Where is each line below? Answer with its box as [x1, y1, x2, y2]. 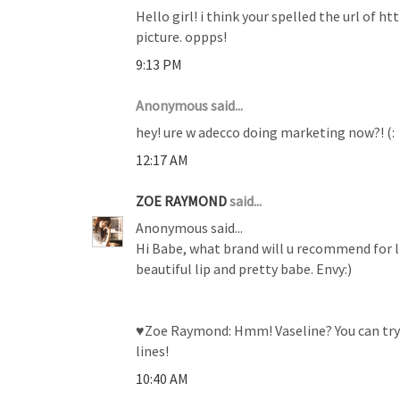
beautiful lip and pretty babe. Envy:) [136, 259, 352, 278]
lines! [136, 341, 169, 360]
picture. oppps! [136, 27, 227, 46]
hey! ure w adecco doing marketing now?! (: [136, 122, 395, 141]
